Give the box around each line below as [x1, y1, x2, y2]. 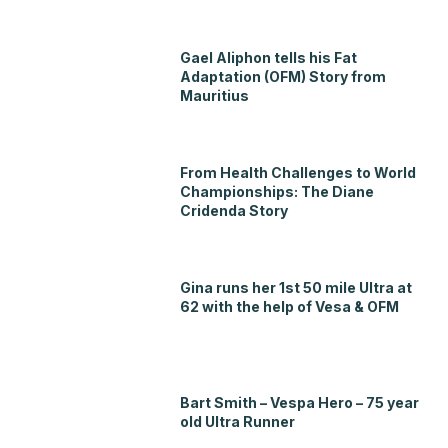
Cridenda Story [180, 202, 289, 220]
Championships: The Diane [180, 183, 375, 201]
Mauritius [180, 87, 250, 105]
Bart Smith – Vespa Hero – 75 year [180, 394, 420, 412]
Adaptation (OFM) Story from [180, 68, 387, 86]
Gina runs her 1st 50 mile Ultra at [180, 279, 413, 297]
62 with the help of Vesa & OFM [180, 298, 400, 316]
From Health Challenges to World [180, 164, 417, 182]
